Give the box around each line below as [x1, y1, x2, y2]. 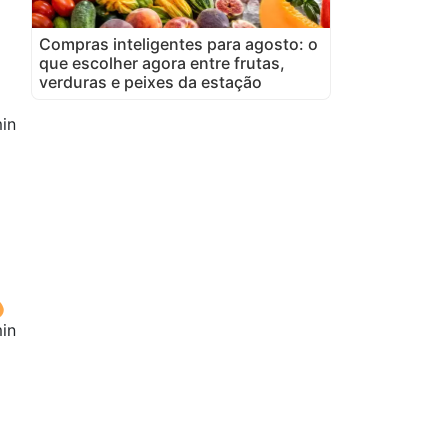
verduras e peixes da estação [39, 71, 262, 92]
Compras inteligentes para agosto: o [39, 33, 318, 54]
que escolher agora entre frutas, [39, 52, 285, 73]
